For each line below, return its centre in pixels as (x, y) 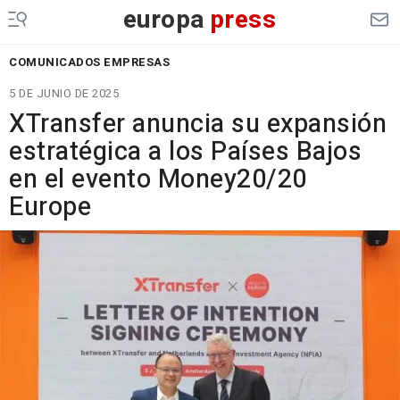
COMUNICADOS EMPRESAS (89, 62)
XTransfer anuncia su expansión (198, 124)
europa (164, 20)
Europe (50, 207)
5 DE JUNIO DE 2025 (64, 93)
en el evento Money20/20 (158, 179)
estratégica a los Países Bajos (185, 152)
